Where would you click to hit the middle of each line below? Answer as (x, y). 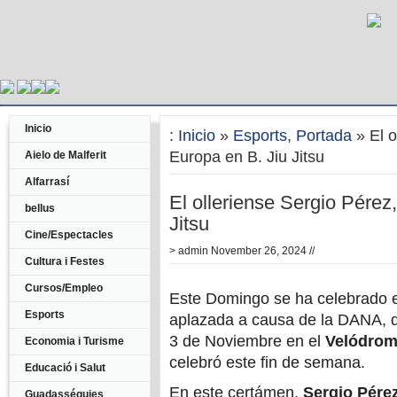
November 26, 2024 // (261, 251)
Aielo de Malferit (66, 155)
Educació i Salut (65, 368)
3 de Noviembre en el (247, 341)
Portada (324, 136)
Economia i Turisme (74, 341)
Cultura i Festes (65, 261)
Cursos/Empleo (64, 288)
